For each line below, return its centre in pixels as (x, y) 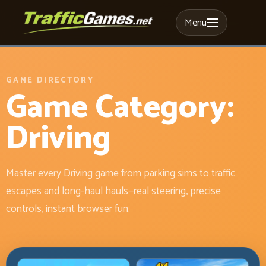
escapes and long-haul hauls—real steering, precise (113, 191)
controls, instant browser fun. (68, 209)
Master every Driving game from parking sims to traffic (121, 174)
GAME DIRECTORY (50, 80)
